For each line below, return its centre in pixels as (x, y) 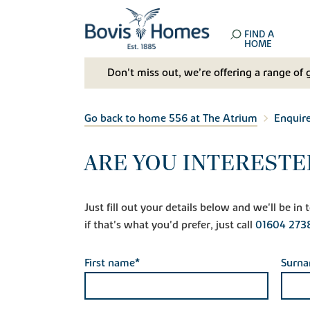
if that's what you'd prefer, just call (170, 225)
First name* (112, 263)
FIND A (259, 35)
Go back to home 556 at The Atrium (171, 118)
